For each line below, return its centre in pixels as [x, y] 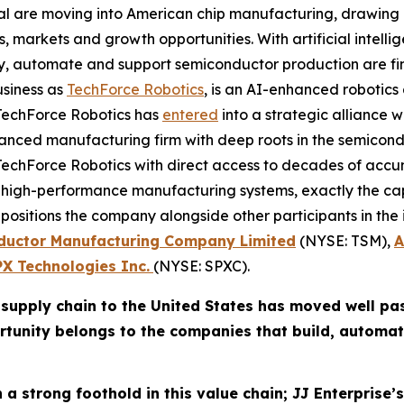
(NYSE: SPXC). [202, 266]
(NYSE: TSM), [345, 241]
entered [190, 115]
